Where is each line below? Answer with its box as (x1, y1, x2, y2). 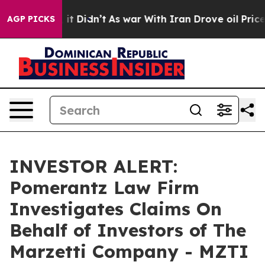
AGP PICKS (7, 14, 55, 24)
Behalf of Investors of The (9, 219, 246, 241)
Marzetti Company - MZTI (9, 240, 248, 263)
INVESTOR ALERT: (9, 155, 177, 177)
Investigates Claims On (9, 198, 222, 220)
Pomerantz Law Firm (9, 176, 199, 199)
